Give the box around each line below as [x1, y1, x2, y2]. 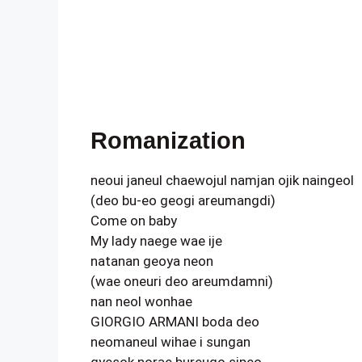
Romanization [90, 128, 246, 154]
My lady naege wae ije [90, 233, 222, 249]
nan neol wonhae [90, 293, 192, 309]
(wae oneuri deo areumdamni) [90, 273, 273, 289]
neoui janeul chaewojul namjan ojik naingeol [90, 172, 354, 188]
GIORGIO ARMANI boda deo [90, 314, 259, 330]
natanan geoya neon [90, 253, 213, 269]
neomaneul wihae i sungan [90, 334, 250, 350]
